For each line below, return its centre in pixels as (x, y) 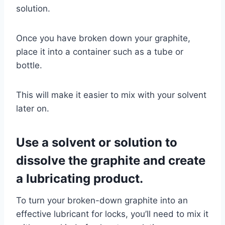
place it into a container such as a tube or (100, 51)
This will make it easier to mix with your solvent (111, 95)
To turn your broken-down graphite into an (102, 200)
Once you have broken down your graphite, (103, 38)
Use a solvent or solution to (97, 142)
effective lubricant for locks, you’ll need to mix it (112, 214)
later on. (33, 108)
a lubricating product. (80, 178)
